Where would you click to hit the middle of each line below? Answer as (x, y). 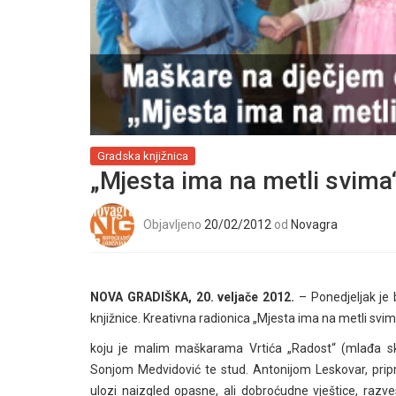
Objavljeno (174, 224)
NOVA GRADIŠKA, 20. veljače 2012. (194, 297)
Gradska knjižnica (143, 156)
